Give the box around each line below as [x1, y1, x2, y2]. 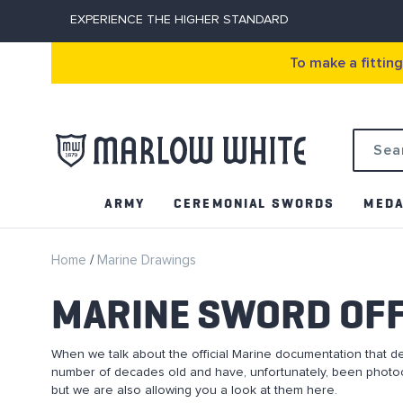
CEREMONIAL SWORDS [174, 197, 336, 210]
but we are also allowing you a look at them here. [51, 384, 337, 397]
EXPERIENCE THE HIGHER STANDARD [70, 13, 289, 26]
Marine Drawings [97, 254, 196, 267]
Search [351, 159, 392, 172]
